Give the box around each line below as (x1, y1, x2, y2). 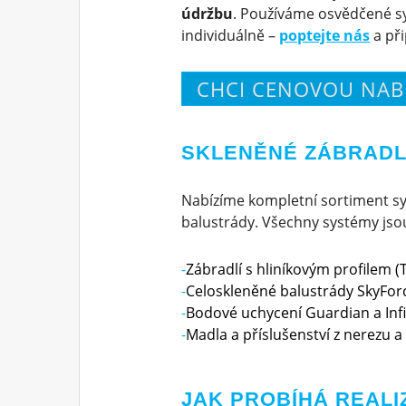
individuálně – (181, 24, 280, 45)
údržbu (181, 3, 234, 24)
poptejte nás (279, 24, 371, 45)
